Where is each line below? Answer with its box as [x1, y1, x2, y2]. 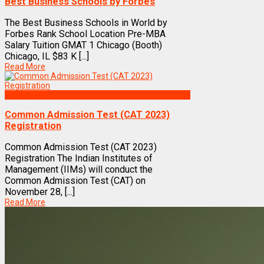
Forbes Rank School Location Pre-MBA [5, 28, 166, 39]
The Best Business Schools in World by [5, 16, 167, 28]
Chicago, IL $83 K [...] [5, 50, 89, 62]
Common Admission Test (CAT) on [5, 174, 146, 186]
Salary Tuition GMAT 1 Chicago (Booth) [5, 39, 162, 51]
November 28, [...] [5, 186, 75, 197]
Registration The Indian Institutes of [5, 152, 153, 164]
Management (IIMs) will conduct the [5, 163, 153, 175]
